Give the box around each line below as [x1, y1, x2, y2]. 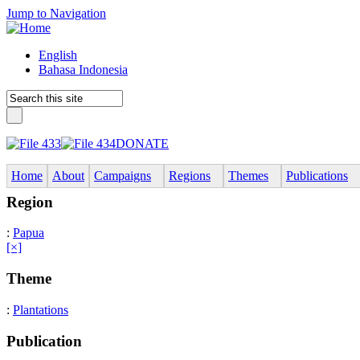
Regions [169, 168, 211, 182]
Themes [228, 168, 268, 182]
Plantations [13, 302, 68, 317]
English [39, 48, 77, 62]
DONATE [116, 137, 169, 150]
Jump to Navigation [6, 6, 106, 20]
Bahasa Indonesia [39, 63, 128, 76]
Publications [286, 168, 348, 182]
